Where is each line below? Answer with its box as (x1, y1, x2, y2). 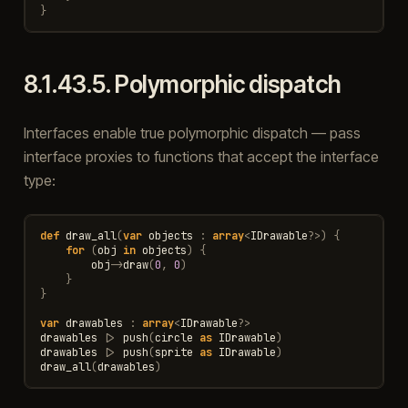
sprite (154, 344, 193, 360)
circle (154, 330, 193, 345)
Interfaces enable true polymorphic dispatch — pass (23, 123, 361, 142)
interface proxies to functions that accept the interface (23, 147, 379, 166)
